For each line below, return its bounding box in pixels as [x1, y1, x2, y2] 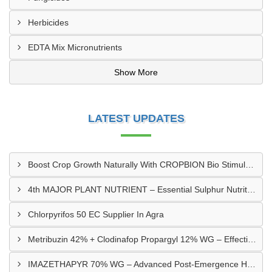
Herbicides [28, 18, 69, 27]
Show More [114, 67, 158, 77]
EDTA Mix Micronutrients [28, 42, 122, 52]
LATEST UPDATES [87, 112, 185, 124]
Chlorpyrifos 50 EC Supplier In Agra [28, 209, 164, 219]
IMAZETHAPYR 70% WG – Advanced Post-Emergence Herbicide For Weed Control [247, 259, 256, 269]
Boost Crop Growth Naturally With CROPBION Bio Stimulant [245, 160, 254, 169]
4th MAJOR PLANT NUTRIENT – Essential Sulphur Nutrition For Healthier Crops [247, 185, 256, 194]
